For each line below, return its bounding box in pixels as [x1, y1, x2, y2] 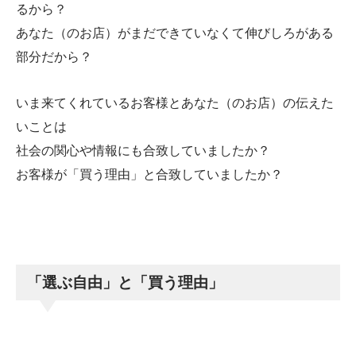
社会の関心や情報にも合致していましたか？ [16, 143, 270, 159]
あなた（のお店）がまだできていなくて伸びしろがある [16, 25, 334, 41]
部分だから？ [16, 48, 92, 64]
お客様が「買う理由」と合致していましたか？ [16, 167, 283, 183]
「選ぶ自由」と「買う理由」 [27, 273, 224, 292]
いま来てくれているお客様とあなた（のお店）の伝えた [16, 95, 334, 111]
